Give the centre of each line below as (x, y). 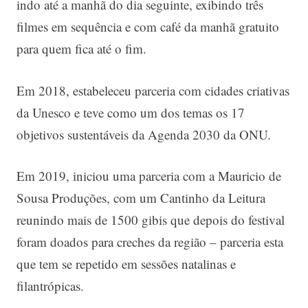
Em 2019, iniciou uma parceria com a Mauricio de (149, 176)
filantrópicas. (50, 286)
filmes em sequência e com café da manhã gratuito (148, 27)
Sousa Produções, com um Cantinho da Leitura (141, 198)
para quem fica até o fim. (81, 49)
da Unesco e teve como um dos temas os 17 (131, 112)
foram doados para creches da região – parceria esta (150, 242)
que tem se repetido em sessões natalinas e (126, 264)
